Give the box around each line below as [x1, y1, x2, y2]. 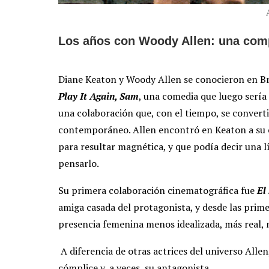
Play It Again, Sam [58, 89, 139, 103]
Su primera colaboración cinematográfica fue [58, 184, 255, 198]
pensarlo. [58, 157, 99, 171]
